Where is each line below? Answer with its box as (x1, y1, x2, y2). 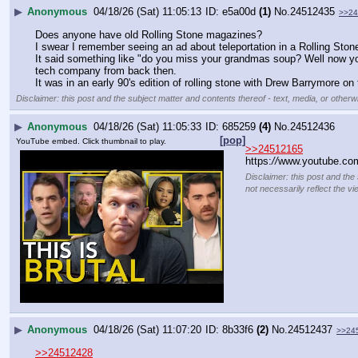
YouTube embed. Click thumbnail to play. (16, 137, 166, 146)
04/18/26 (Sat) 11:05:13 (93, 5, 201, 18)
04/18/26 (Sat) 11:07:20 (93, 324, 201, 336)
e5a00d (222, 5, 256, 18)
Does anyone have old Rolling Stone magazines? (35, 28, 262, 41)
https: (245, 154, 272, 167)
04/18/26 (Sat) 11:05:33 (93, 120, 201, 133)
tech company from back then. (35, 64, 177, 77)
